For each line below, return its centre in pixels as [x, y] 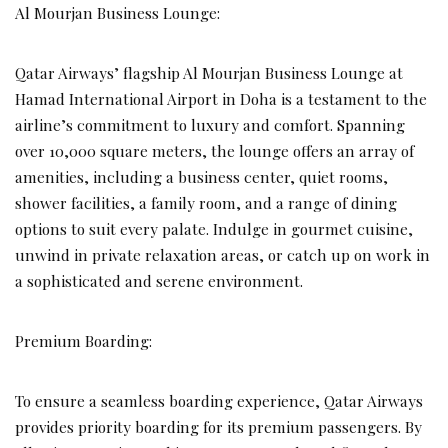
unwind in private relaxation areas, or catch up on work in [222, 254]
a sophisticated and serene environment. [159, 280]
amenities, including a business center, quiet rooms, [201, 176]
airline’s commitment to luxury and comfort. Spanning [210, 124]
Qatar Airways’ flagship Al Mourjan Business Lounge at [209, 72]
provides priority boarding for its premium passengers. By [218, 426]
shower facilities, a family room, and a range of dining [206, 202]
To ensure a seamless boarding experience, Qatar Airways [219, 400]
